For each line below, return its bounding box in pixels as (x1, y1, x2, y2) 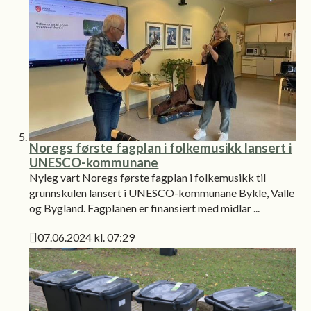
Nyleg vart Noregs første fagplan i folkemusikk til (29, 170, 267, 184)
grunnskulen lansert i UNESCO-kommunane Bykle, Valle (29, 185, 295, 199)
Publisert (29, 239, 76, 253)
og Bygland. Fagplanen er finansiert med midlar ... (29, 201, 260, 215)
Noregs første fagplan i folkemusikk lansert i (29, 140, 292, 155)
